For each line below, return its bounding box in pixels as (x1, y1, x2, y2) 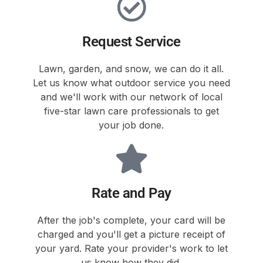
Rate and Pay (92, 184, 171, 201)
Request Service (82, 33, 181, 50)
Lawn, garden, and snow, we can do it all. (39, 62, 224, 75)
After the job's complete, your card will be (37, 214, 226, 226)
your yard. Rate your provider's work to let (35, 242, 228, 254)
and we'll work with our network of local (40, 90, 222, 103)
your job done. (99, 119, 164, 131)
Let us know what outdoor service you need (32, 76, 230, 89)
